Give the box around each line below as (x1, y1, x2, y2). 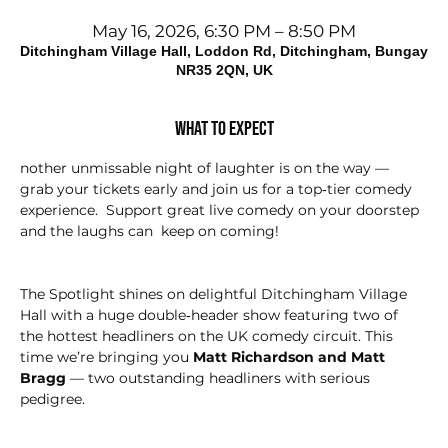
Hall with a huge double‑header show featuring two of (20, 306, 402, 325)
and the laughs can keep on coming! (20, 222, 279, 241)
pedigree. (20, 390, 85, 409)
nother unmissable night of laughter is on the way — (20, 159, 393, 178)
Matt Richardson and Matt (193, 348, 389, 367)
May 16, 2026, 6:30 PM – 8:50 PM (92, 21, 356, 42)
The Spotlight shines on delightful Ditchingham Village (20, 285, 411, 304)
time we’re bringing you (20, 348, 193, 367)
